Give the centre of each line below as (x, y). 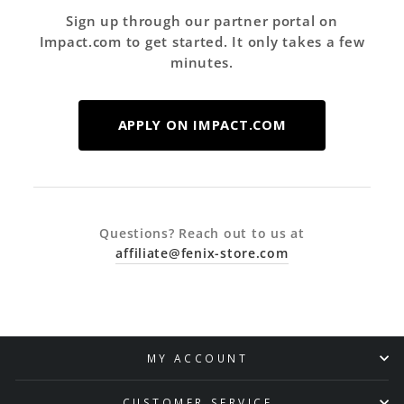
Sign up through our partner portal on (202, 21)
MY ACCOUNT (197, 358)
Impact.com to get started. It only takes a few (202, 42)
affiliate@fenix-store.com (202, 253)
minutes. (202, 63)
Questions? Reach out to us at (202, 234)
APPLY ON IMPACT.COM (202, 125)
